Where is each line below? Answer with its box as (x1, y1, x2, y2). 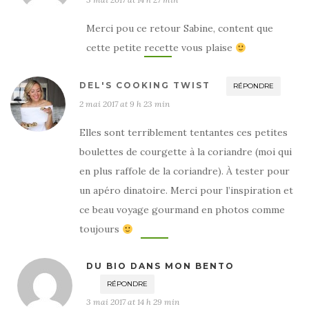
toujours (79, 223, 122, 236)
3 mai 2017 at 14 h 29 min (86, 297, 179, 308)
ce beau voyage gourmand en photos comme (79, 203, 285, 217)
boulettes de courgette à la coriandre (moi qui (79, 146, 292, 159)
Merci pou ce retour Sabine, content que (86, 22, 273, 35)
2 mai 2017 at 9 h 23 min (79, 99, 170, 110)
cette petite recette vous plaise (86, 41, 235, 54)
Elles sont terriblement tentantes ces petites (79, 126, 288, 139)
